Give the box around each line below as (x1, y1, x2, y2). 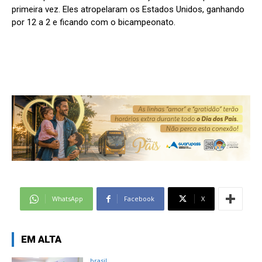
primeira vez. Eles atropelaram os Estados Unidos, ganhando (12, 4, 244, 15)
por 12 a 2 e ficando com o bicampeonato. (12, 17, 175, 28)
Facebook (123, 194, 154, 204)
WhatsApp (51, 194, 83, 204)
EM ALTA (21, 233, 61, 246)
